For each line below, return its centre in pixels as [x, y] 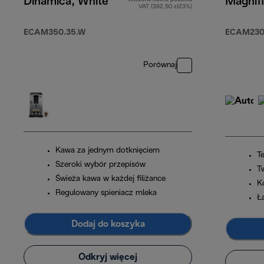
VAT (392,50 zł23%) [165, 7]
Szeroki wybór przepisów [100, 165]
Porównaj [160, 65]
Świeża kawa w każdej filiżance [110, 179]
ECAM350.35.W [55, 33]
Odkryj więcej [108, 257]
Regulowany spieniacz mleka [106, 193]
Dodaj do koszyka [108, 224]
